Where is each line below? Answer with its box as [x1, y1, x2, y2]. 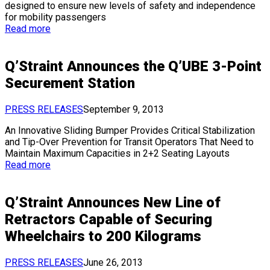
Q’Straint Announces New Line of [5, 194, 221, 212]
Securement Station [5, 75, 135, 92]
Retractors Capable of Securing [5, 211, 212, 228]
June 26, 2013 [83, 256, 143, 268]
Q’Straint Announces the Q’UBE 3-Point [5, 58, 262, 75]
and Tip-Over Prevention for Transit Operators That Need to [5, 136, 254, 148]
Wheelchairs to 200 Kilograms [5, 228, 201, 245]
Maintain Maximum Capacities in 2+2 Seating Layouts [5, 148, 230, 160]
